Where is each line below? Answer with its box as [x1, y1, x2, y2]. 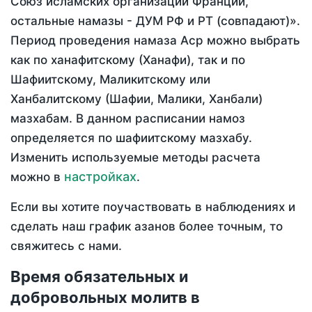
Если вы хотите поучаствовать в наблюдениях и [10, 200, 295, 214]
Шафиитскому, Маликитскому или [10, 72, 210, 87]
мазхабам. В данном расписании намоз [10, 111, 245, 126]
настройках [64, 169, 136, 185]
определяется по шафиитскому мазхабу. [10, 131, 252, 146]
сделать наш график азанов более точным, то [10, 219, 283, 234]
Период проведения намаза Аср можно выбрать [10, 33, 300, 48]
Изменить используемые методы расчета [10, 150, 260, 165]
